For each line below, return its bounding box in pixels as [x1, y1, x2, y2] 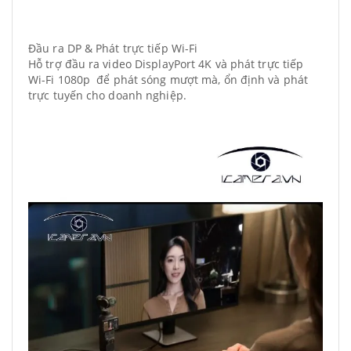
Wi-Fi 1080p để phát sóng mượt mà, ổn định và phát [28, 72, 309, 87]
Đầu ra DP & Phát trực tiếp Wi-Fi [28, 41, 201, 56]
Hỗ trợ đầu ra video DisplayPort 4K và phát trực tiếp [28, 56, 304, 71]
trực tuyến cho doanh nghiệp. [28, 88, 186, 103]
